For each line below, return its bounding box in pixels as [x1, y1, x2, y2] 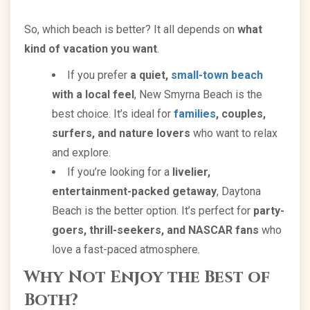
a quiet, [130, 68, 171, 82]
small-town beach [171, 68, 263, 82]
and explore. [52, 145, 111, 159]
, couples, [216, 107, 266, 120]
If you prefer [67, 68, 130, 82]
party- [253, 203, 284, 217]
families [174, 107, 216, 120]
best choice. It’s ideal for [52, 107, 174, 120]
